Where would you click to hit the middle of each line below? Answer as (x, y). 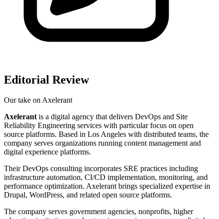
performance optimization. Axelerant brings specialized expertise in (107, 186)
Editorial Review (46, 79)
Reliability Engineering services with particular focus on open (99, 126)
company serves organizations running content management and (102, 143)
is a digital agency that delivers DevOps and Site (112, 117)
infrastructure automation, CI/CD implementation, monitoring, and (106, 177)
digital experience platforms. (47, 152)
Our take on (23, 100)
